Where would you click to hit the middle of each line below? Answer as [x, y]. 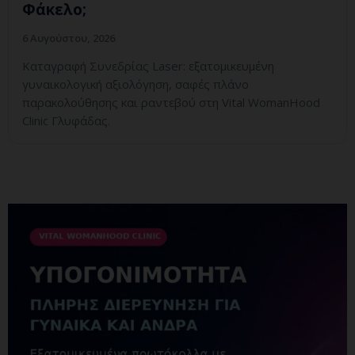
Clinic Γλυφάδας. [66, 121]
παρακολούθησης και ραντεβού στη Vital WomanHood [171, 103]
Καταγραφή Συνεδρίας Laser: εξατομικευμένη [148, 66]
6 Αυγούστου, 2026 [69, 38]
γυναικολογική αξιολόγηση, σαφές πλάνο [136, 84]
